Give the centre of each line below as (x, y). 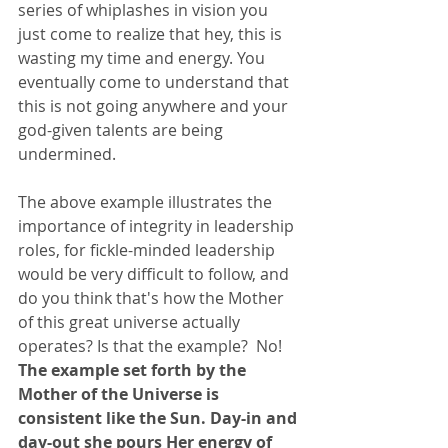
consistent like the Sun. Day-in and (159, 417)
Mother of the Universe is (120, 393)
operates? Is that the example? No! (154, 345)
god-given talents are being (122, 129)
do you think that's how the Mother (153, 297)
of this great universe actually (131, 321)
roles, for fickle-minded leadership (148, 249)
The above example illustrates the (147, 201)
